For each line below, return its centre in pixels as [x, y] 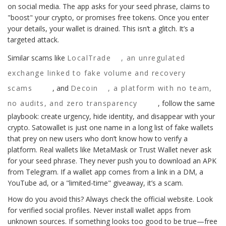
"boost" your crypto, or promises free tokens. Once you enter [108, 17]
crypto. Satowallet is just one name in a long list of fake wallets [110, 127]
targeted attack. [33, 40]
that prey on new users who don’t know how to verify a [98, 138]
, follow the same [186, 103]
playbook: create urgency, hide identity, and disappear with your [111, 116]
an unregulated [156, 58]
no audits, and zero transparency [73, 103]
